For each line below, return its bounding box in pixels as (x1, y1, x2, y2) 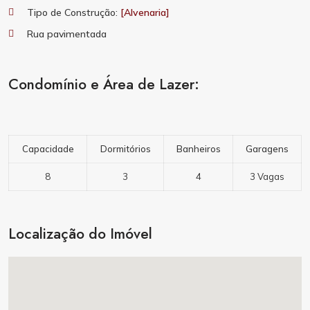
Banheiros (176, 143, 221, 154)
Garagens (246, 143, 289, 154)
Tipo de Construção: (27, 6, 120, 19)
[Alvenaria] (120, 6, 170, 19)
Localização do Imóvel (8, 224, 152, 244)
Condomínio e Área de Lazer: (8, 74, 199, 95)
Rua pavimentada (27, 28, 107, 40)
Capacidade (21, 143, 74, 154)
